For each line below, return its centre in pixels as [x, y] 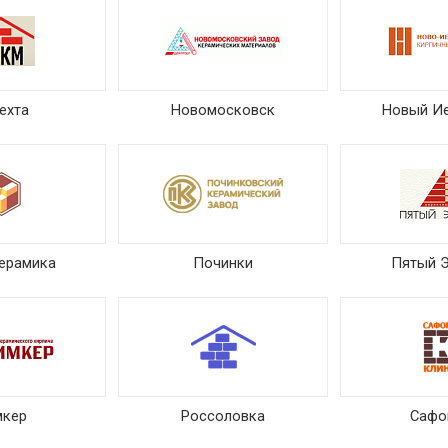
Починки [223, 263]
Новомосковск [223, 110]
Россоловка [223, 416]
